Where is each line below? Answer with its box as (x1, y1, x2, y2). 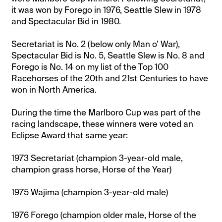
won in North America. (11, 84, 97, 95)
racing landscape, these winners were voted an (11, 118, 194, 129)
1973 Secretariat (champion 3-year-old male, (11, 152, 183, 164)
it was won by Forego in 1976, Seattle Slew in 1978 (11, 4, 202, 15)
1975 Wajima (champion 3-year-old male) (11, 186, 168, 198)
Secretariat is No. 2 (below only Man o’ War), (11, 38, 180, 50)
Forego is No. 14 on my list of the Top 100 (11, 61, 169, 72)
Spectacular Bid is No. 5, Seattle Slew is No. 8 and (11, 50, 205, 61)
